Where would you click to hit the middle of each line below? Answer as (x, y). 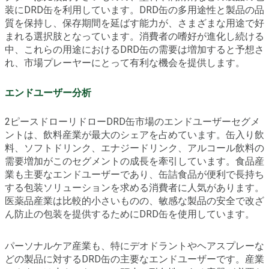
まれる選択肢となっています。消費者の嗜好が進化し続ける (134, 37)
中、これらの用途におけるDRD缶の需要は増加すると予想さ (134, 50)
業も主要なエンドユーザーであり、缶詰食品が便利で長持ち (134, 174)
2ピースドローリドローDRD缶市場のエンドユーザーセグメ (132, 121)
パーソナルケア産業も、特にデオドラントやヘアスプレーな (134, 246)
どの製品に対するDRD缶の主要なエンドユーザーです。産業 (134, 259)
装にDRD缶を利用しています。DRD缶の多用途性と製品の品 (134, 10)
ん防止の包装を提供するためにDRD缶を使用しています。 (130, 214)
